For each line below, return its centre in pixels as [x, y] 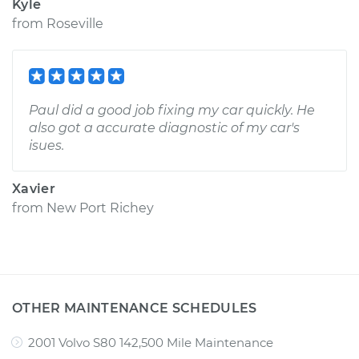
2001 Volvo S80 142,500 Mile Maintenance [151, 343]
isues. [46, 145]
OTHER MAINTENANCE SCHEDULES [135, 308]
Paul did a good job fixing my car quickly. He [172, 110]
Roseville [75, 24]
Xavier [34, 189]
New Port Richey [100, 208]
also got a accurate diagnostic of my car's [164, 128]
